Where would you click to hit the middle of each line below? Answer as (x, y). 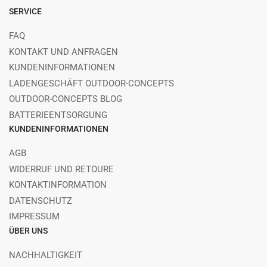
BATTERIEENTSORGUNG (58, 115)
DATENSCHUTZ (41, 201)
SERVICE (25, 11)
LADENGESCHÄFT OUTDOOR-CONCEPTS (91, 83)
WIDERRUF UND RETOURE (61, 169)
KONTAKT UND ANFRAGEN (63, 52)
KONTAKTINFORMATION (58, 185)
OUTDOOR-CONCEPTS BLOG (66, 99)
